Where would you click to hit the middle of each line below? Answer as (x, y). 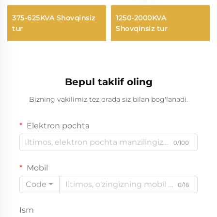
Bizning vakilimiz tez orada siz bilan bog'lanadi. (108, 99)
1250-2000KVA (141, 18)
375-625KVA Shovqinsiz (54, 18)
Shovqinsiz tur (142, 28)
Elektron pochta (57, 125)
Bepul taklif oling (108, 82)
